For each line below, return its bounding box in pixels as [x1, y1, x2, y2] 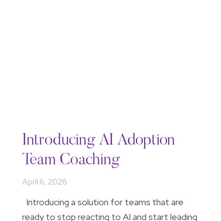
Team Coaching [22, 152, 120, 168]
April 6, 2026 [22, 176, 67, 187]
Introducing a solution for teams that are [22, 196, 184, 208]
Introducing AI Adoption [22, 132, 175, 148]
